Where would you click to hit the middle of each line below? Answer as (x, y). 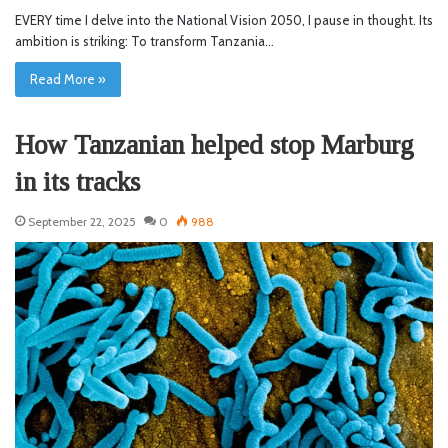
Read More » (68, 78)
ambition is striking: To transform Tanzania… (144, 40)
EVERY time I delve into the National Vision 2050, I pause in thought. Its (224, 19)
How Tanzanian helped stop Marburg (214, 144)
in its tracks (77, 181)
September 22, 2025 (82, 221)
